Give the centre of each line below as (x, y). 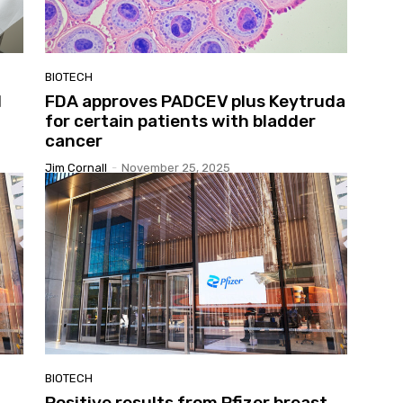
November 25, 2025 (176, 168)
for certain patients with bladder (180, 121)
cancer (74, 141)
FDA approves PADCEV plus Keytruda (195, 102)
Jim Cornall (76, 168)
